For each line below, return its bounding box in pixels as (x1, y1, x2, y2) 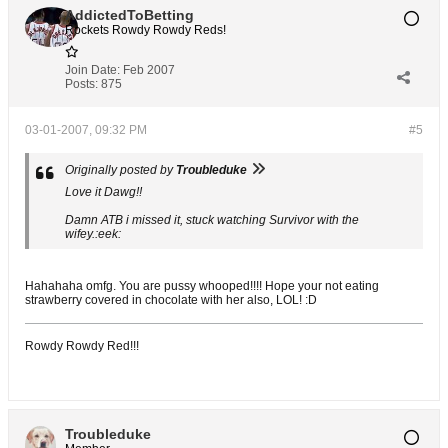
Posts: (65, 77, 98, 91)
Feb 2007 (123, 63, 175, 77)
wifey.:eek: (65, 227, 121, 241)
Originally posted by (65, 163, 176, 177)
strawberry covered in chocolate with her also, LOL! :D (25, 293, 317, 307)
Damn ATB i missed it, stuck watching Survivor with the (65, 213, 359, 227)
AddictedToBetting (65, 7, 194, 23)
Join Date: (65, 63, 120, 77)
